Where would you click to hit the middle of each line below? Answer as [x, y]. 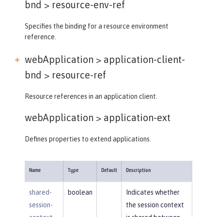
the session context [155, 205]
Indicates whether [153, 192]
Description [138, 170]
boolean [80, 192]
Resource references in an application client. [91, 96]
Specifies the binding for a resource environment [97, 26]
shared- [40, 192]
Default [109, 170]
